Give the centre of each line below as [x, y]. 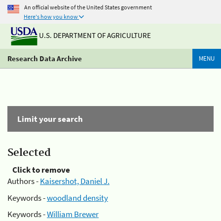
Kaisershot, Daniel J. [75, 181]
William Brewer [73, 214]
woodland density [77, 198]
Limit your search [50, 119]
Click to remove [41, 170]
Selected [29, 153]
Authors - [24, 181]
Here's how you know [51, 17]
